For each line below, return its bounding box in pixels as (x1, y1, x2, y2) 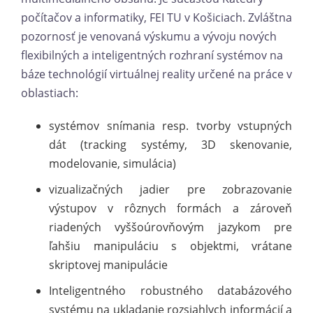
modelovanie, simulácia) (49, 155, 176, 171)
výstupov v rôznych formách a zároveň (49, 200, 292, 216)
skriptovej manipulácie (49, 256, 168, 272)
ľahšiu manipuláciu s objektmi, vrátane (49, 238, 292, 254)
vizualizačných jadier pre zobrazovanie (49, 181, 292, 197)
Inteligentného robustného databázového (49, 282, 292, 298)
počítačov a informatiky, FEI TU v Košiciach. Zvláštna (21, 9, 292, 25)
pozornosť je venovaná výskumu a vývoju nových (21, 28, 277, 44)
